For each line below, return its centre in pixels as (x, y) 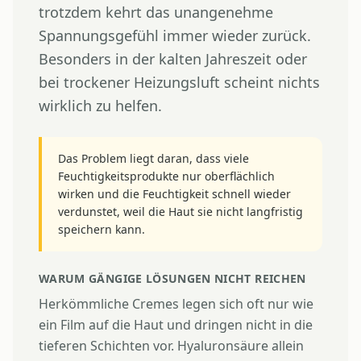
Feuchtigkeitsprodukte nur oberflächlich (166, 176)
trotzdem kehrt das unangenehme (156, 12)
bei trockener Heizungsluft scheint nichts (179, 82)
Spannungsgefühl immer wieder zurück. (175, 35)
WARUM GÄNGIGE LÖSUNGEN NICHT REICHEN (172, 278)
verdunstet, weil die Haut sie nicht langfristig (180, 211)
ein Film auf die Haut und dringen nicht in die (176, 324)
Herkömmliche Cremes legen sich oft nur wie (176, 303)
